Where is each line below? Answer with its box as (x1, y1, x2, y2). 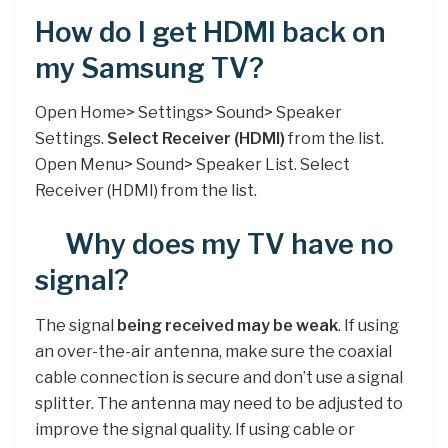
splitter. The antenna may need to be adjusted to (35, 393, 403, 413)
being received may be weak (117, 315, 338, 335)
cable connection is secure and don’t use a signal (35, 367, 403, 387)
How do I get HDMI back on (35, 15, 386, 49)
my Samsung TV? (35, 51, 264, 85)
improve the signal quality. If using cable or (35, 419, 355, 439)
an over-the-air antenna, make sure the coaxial (35, 341, 392, 361)
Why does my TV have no (65, 227, 394, 261)
